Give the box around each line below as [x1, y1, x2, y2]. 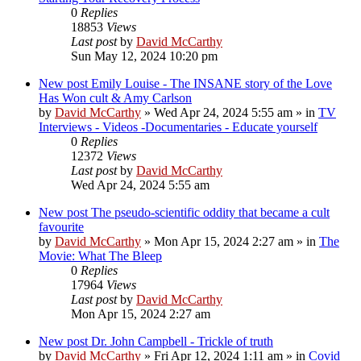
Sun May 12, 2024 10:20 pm [71, 48, 218, 63]
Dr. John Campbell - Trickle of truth [91, 334, 273, 348]
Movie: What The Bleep [39, 248, 162, 263]
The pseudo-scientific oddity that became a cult [91, 205, 330, 219]
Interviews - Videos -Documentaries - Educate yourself [39, 119, 317, 134]
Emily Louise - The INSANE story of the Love [91, 76, 332, 90]
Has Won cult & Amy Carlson [39, 90, 192, 105]
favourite [39, 219, 84, 234]
